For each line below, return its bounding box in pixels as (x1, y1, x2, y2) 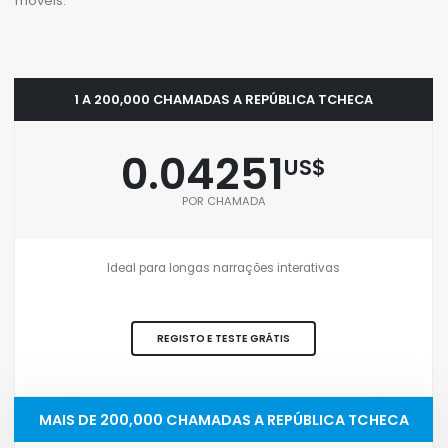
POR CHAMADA (181, 192, 266, 209)
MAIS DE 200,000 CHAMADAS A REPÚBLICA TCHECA (38, 409, 409, 430)
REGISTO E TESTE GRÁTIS (157, 331, 290, 347)
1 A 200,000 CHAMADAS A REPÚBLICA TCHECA (74, 90, 373, 108)
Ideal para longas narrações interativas (107, 259, 340, 276)
